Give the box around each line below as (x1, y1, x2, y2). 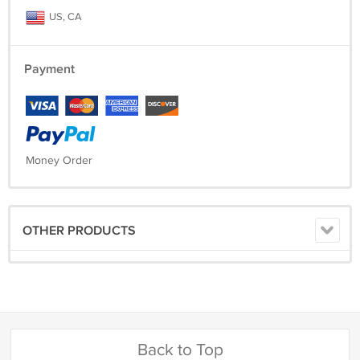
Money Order (26, 154, 92, 167)
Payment (24, 62, 75, 77)
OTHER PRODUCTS (22, 223, 136, 239)
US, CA (47, 10, 82, 23)
